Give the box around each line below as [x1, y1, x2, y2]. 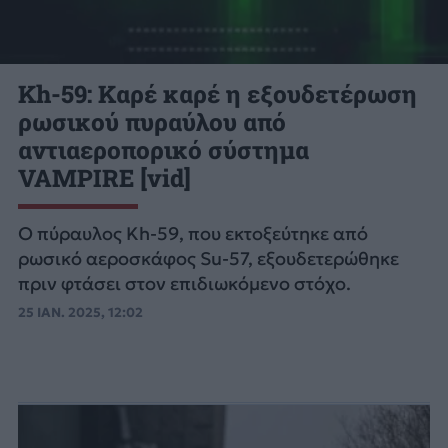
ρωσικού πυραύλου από [17, 106, 286, 139]
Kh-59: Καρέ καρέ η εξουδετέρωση [17, 78, 417, 111]
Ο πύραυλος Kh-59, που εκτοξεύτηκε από [17, 222, 368, 246]
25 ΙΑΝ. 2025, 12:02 [17, 304, 143, 322]
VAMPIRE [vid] [17, 162, 191, 195]
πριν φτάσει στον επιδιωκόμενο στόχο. [17, 272, 351, 296]
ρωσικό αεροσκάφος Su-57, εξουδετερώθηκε [17, 247, 399, 271]
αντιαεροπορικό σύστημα [17, 134, 309, 167]
